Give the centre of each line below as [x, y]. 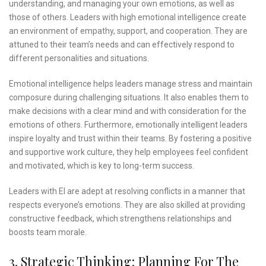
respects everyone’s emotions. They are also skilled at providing [127, 205]
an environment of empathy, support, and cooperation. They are [128, 31]
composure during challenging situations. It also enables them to [129, 98]
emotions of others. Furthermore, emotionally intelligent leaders [128, 125]
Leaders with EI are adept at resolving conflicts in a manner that [127, 191]
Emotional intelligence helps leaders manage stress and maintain [131, 84]
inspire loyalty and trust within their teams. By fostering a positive [130, 139]
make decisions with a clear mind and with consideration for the [128, 111]
